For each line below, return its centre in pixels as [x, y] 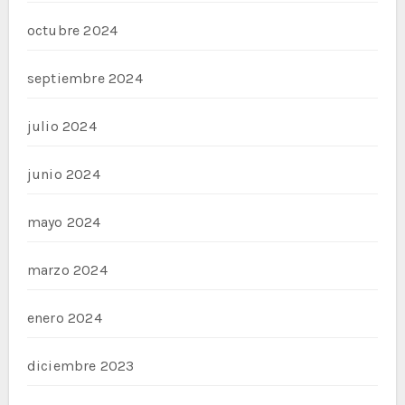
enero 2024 [64, 318]
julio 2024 [61, 126]
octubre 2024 [72, 30]
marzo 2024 [67, 270]
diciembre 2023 [80, 366]
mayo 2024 [64, 222]
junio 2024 [63, 174]
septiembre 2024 [85, 78]
